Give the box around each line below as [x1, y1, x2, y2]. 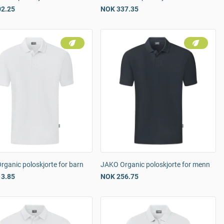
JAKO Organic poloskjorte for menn [100, 160, 210, 168]
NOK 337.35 [100, 5, 138, 13]
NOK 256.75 [100, 172, 138, 180]
